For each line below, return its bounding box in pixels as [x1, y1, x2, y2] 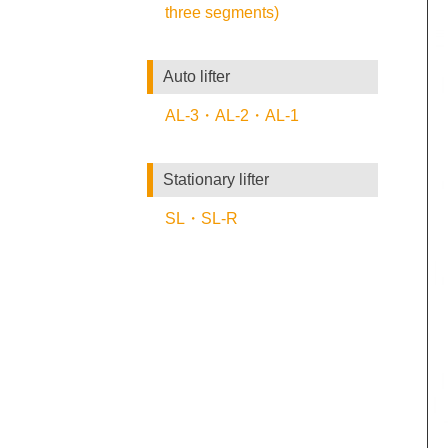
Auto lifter [163, 68, 230, 85]
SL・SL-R [165, 210, 238, 227]
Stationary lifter [163, 171, 269, 188]
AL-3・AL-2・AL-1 [165, 107, 299, 124]
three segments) [165, 4, 279, 21]
